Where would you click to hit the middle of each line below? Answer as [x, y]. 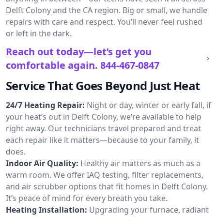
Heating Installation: [46, 210]
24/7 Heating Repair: [45, 105]
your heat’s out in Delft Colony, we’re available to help [104, 117]
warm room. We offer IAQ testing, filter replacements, [105, 175]
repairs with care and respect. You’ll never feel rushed [104, 22]
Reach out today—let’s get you [79, 52]
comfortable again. [52, 65]
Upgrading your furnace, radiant [149, 210]
